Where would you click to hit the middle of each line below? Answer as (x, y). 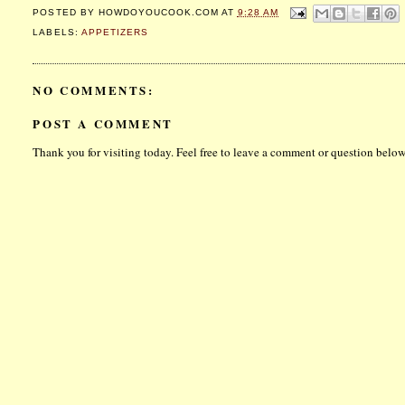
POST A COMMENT (103, 124)
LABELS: (57, 33)
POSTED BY (66, 13)
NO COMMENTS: (94, 89)
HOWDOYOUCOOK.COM (158, 13)
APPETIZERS (114, 33)
